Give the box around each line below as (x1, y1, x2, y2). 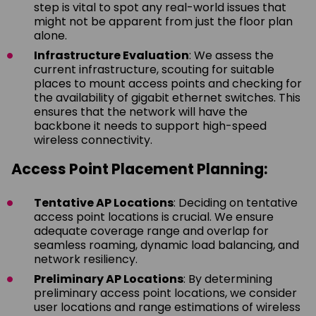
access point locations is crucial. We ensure (34, 208, 274, 225)
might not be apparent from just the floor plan (34, 13, 293, 30)
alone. (34, 27, 67, 44)
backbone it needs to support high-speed (34, 117, 267, 134)
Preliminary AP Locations (34, 270, 183, 287)
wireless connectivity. (34, 131, 152, 148)
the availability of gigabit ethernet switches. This (34, 89, 300, 106)
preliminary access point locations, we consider (34, 284, 297, 301)
